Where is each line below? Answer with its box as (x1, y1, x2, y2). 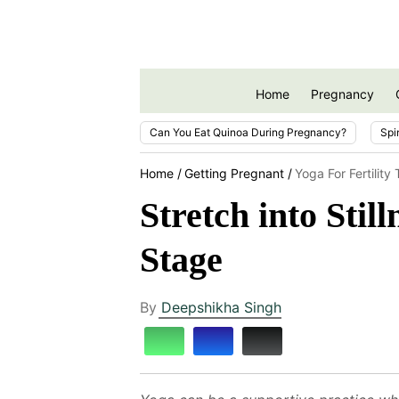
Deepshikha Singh (161, 297, 281, 316)
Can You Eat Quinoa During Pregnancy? (150, 125, 346, 139)
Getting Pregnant (184, 165, 284, 181)
